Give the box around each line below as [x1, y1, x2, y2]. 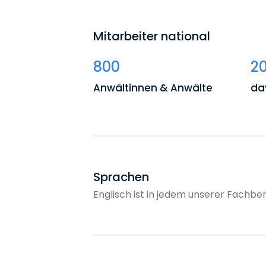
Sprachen [93, 168, 149, 185]
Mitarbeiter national [93, 28, 210, 45]
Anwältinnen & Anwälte [93, 81, 213, 95]
